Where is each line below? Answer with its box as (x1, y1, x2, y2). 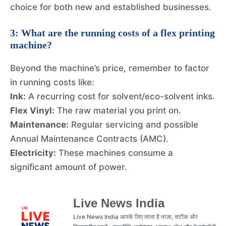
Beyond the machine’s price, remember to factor (10, 63, 209, 74)
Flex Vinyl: (10, 105, 54, 116)
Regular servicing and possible (69, 120, 198, 130)
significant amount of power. (10, 162, 127, 173)
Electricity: (10, 148, 56, 158)
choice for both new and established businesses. (10, 2, 211, 12)
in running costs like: (10, 77, 94, 88)
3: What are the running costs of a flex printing (10, 27, 215, 39)
